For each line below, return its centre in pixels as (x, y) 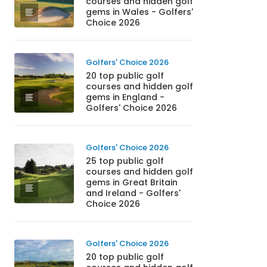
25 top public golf (125, 161)
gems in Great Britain (131, 182)
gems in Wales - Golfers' (139, 12)
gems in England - (125, 97)
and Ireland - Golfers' (133, 193)
